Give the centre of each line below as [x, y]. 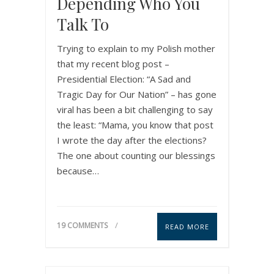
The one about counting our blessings [136, 155]
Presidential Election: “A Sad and [124, 79]
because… [78, 170]
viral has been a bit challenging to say [135, 109]
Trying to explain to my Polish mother [136, 48]
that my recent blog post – [113, 63]
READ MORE [187, 226]
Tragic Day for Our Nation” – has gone [137, 94]
